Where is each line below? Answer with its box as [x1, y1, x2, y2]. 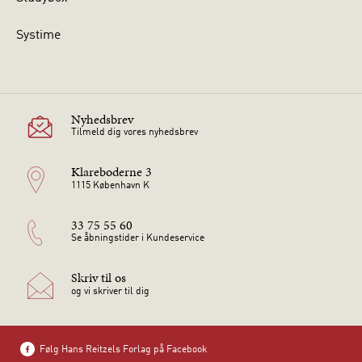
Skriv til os [70, 268, 126, 288]
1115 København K [70, 180, 149, 191]
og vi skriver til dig [70, 286, 149, 297]
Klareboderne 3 [70, 162, 152, 182]
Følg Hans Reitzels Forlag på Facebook [40, 344, 207, 355]
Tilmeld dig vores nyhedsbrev [70, 128, 198, 138]
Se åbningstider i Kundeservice [70, 234, 204, 244]
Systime [16, 28, 61, 42]
